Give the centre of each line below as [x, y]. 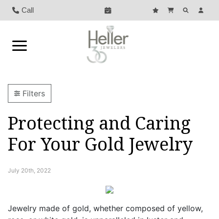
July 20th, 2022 [29, 170]
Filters [34, 93]
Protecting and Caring [99, 123]
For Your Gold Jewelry [100, 144]
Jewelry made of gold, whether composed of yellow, [105, 208]
